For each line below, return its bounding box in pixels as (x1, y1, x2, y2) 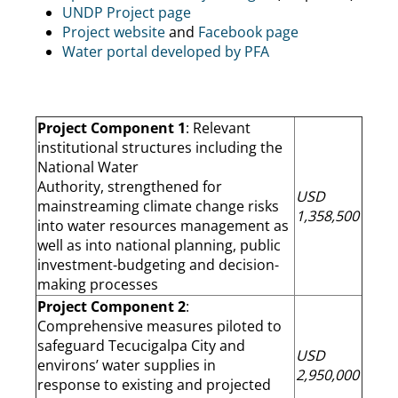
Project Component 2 (37, 296, 186, 316)
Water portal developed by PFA (62, 41, 269, 61)
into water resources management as (37, 215, 289, 235)
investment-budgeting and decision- (37, 254, 279, 275)
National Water (37, 156, 139, 177)
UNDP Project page (62, 2, 191, 22)
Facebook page (198, 21, 298, 42)
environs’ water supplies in (37, 354, 216, 375)
